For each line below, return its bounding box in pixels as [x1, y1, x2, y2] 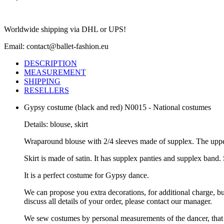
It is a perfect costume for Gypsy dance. [24, 171, 149, 180]
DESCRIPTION [24, 59, 77, 68]
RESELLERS [24, 86, 69, 95]
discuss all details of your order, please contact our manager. [24, 197, 212, 206]
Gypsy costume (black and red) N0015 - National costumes [24, 103, 211, 112]
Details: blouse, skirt [24, 120, 88, 129]
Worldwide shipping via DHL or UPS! [4, 25, 126, 34]
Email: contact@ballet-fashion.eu [4, 42, 108, 51]
